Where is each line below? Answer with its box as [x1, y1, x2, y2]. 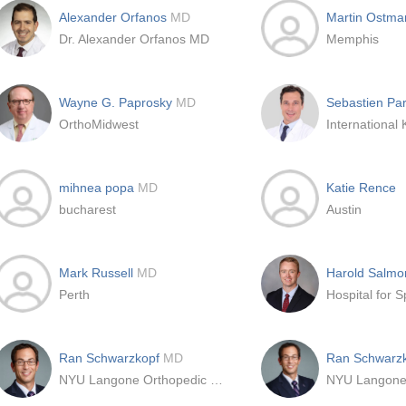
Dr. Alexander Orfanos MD [59, 32, 209, 46]
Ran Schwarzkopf [59, 351, 163, 365]
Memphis [326, 32, 379, 46]
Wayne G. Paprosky [59, 95, 176, 110]
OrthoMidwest [59, 117, 139, 131]
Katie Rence [326, 180, 396, 195]
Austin [326, 202, 362, 217]
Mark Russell [59, 266, 137, 280]
